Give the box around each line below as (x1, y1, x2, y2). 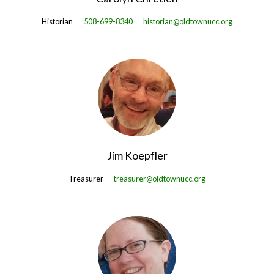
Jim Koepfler (106, 149, 168, 163)
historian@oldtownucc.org (143, 17, 233, 27)
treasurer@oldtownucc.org (114, 174, 206, 184)
